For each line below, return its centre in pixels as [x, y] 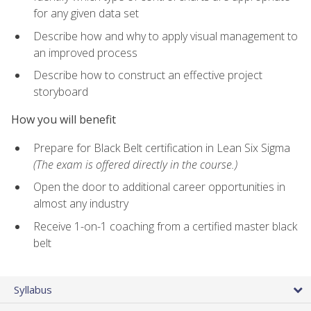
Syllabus [33, 290]
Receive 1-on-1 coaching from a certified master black [165, 226]
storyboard [61, 92]
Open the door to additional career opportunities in [159, 187]
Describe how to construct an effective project [148, 75]
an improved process [85, 52]
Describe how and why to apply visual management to [166, 36]
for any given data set [86, 14]
